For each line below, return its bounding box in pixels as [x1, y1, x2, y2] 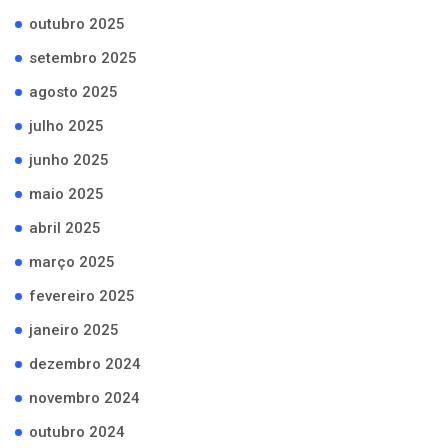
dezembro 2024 [29, 355, 141, 374]
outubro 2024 [29, 423, 125, 442]
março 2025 [29, 253, 115, 272]
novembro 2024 [29, 389, 140, 408]
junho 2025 [29, 151, 109, 170]
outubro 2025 [29, 15, 125, 34]
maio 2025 [29, 185, 104, 204]
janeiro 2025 [29, 321, 119, 340]
